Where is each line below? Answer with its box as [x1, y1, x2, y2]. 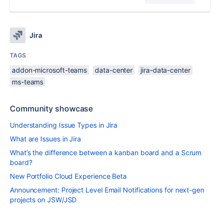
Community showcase [10, 104, 93, 113]
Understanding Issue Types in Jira [10, 121, 118, 129]
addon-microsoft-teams [12, 66, 87, 74]
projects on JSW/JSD [10, 195, 77, 204]
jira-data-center [140, 66, 191, 74]
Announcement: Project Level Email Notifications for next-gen [10, 186, 204, 194]
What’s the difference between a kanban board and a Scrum [10, 148, 202, 157]
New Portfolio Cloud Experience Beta [10, 172, 127, 180]
